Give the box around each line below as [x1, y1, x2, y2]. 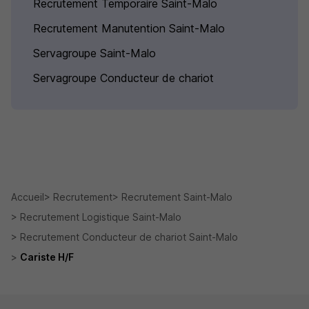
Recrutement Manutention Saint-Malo [33, 21, 225, 35]
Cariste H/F [20, 251, 74, 263]
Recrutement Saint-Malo [121, 191, 232, 203]
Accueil [11, 191, 44, 203]
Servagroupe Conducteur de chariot [33, 71, 214, 85]
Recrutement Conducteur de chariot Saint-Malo [20, 231, 238, 243]
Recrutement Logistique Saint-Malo [20, 211, 181, 223]
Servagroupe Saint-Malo [33, 46, 156, 60]
